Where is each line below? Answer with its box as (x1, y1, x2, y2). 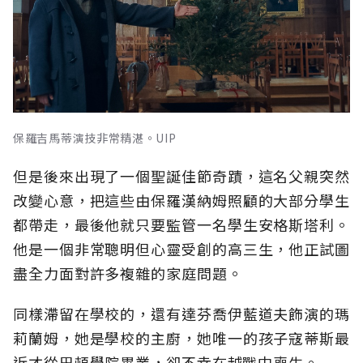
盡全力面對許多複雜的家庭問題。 (13, 263, 243, 284)
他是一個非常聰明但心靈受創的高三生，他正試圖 (13, 238, 350, 260)
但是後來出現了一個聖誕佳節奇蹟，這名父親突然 (13, 165, 350, 187)
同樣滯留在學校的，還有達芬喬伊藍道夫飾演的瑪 (13, 303, 350, 325)
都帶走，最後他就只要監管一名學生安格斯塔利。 (13, 214, 350, 236)
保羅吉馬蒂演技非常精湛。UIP (13, 130, 177, 147)
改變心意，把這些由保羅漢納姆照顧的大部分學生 (13, 190, 350, 211)
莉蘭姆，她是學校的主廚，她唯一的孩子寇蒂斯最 (13, 327, 350, 349)
